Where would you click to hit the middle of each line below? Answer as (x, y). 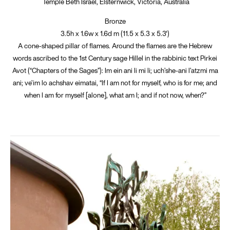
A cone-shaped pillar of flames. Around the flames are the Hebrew (115, 45)
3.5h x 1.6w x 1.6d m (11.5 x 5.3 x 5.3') (115, 33)
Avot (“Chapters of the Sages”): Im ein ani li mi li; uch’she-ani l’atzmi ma (115, 70)
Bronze (115, 21)
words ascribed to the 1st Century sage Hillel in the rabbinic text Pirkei (115, 58)
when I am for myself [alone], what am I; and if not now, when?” (115, 95)
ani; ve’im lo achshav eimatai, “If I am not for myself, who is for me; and (115, 82)
